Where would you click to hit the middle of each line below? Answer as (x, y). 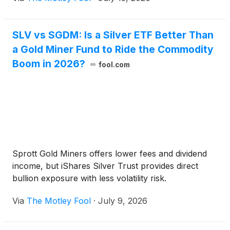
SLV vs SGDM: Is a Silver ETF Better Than (113, 35)
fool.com (114, 65)
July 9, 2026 (123, 201)
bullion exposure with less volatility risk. (89, 178)
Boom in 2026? (49, 64)
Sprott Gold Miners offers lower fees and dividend (110, 154)
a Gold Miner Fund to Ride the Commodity (113, 49)
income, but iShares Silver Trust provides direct (105, 166)
